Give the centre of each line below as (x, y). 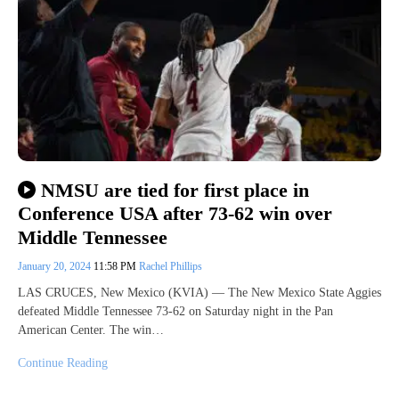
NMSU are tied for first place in (175, 191)
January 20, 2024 (56, 266)
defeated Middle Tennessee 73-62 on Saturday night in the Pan (175, 311)
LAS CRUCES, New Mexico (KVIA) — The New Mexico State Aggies (199, 292)
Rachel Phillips (171, 266)
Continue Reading (63, 362)
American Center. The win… (91, 330)
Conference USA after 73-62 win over (175, 214)
